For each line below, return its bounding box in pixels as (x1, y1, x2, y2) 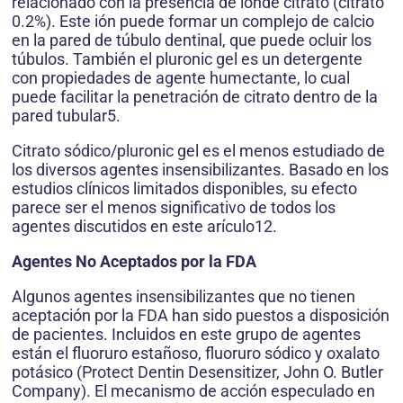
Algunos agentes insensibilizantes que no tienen (12, 287, 355, 307)
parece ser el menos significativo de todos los (12, 198, 336, 218)
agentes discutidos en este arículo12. (12, 217, 277, 237)
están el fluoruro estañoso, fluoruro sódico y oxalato (12, 344, 380, 363)
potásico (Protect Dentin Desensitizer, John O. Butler (12, 363, 383, 382)
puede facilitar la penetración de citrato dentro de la (12, 87, 378, 107)
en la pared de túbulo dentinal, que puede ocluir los (12, 31, 372, 50)
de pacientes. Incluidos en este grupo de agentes (12, 325, 361, 345)
